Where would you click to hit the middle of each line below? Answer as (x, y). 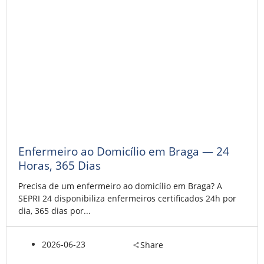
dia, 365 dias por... (55, 210)
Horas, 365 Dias (60, 165)
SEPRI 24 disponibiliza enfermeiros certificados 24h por (127, 198)
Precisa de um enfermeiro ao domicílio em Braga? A (120, 186)
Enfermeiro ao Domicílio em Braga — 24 (124, 151)
